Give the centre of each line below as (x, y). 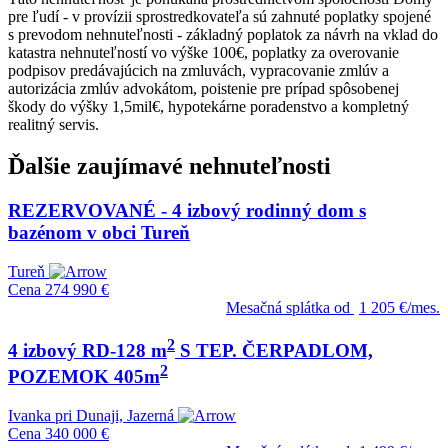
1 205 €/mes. (399, 308)
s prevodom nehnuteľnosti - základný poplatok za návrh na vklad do (223, 34)
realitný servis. (53, 124)
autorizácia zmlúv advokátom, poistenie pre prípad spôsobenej (203, 88)
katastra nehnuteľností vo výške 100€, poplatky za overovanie (203, 52)
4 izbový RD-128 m (87, 351)
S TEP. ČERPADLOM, (274, 351)
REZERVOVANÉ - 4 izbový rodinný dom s (187, 211)
